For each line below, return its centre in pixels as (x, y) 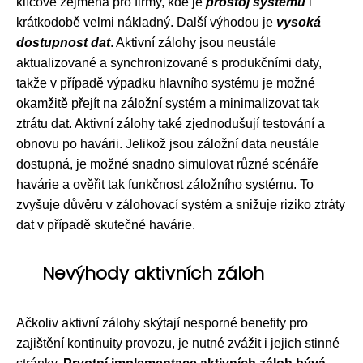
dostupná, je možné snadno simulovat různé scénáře (167, 164)
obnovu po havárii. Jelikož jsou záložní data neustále (168, 143)
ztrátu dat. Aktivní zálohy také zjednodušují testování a (171, 123)
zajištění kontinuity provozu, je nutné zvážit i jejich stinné (178, 343)
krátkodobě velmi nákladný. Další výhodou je (146, 22)
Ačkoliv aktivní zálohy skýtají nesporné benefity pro (162, 322)
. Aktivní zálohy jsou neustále (193, 42)
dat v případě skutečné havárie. (106, 224)
